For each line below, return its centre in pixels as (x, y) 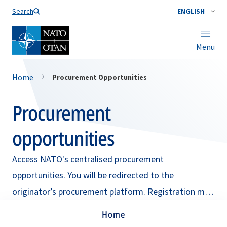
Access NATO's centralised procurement (88, 159)
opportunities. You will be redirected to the (93, 175)
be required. (35, 207)
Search (23, 11)
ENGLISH (191, 11)
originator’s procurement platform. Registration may (113, 191)
